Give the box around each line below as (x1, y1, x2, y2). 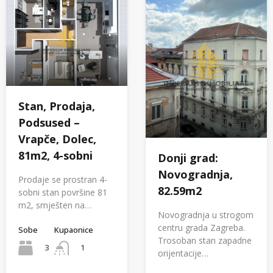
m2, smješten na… (18, 199, 91, 211)
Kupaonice (54, 224, 93, 235)
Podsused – (18, 115, 80, 130)
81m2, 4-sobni (18, 147, 93, 163)
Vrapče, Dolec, (18, 131, 96, 146)
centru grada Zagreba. (158, 222, 245, 234)
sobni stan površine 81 (18, 186, 107, 198)
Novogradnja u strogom (158, 209, 253, 221)
